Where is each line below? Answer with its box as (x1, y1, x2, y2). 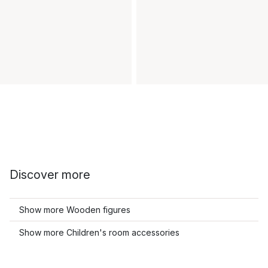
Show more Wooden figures (19, 205, 130, 215)
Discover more (10, 167, 90, 182)
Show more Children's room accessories (19, 227, 179, 237)
